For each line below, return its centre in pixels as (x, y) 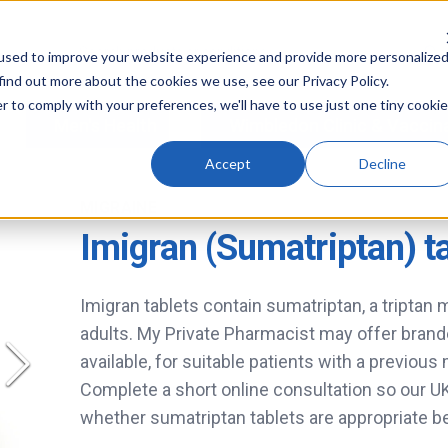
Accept (228, 163)
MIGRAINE (119, 208)
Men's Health (105, 126)
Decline (382, 163)
